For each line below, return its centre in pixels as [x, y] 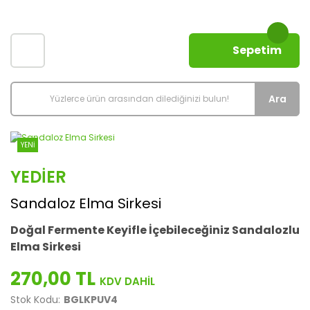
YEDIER [38, 176]
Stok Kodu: [35, 299]
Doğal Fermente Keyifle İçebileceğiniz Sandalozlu [155, 230]
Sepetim [257, 50]
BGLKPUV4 [91, 299]
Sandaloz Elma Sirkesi [86, 203]
